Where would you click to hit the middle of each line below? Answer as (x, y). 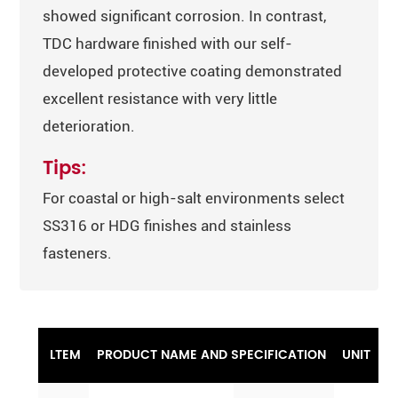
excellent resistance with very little (160, 98)
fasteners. (78, 254)
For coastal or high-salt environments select (194, 199)
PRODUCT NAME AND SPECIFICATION (211, 355)
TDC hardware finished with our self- (168, 43)
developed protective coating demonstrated (193, 71)
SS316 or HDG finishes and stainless (167, 226)
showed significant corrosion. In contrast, (185, 16)
